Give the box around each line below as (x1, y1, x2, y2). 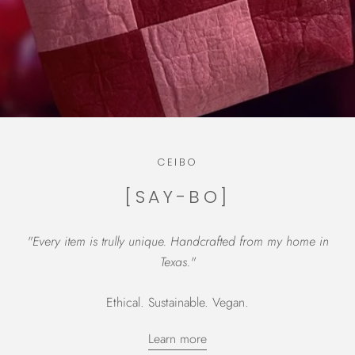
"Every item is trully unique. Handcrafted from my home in (26, 231, 329, 250)
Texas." (159, 252, 196, 271)
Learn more (148, 330, 207, 349)
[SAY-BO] (124, 184, 231, 209)
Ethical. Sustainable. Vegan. (106, 293, 249, 312)
